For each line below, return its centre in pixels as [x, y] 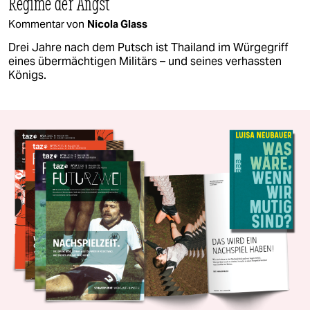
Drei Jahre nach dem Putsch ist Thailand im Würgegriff [148, 48]
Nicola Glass [117, 24]
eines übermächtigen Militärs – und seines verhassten [145, 62]
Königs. [27, 75]
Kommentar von [46, 24]
